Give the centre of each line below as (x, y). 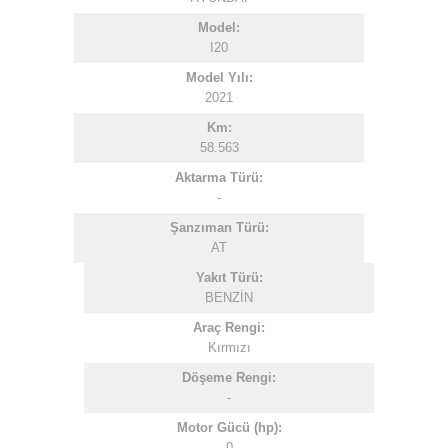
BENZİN (229, 297)
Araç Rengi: (229, 327)
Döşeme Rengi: (229, 377)
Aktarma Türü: (219, 177)
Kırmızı (229, 347)
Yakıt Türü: (229, 277)
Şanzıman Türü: (219, 227)
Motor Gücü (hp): (229, 427)
